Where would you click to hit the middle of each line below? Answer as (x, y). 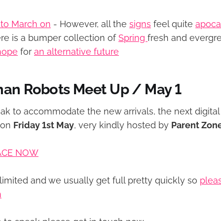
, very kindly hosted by (123, 125)
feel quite (173, 24)
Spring (133, 38)
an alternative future (76, 52)
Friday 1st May (44, 125)
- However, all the (90, 24)
